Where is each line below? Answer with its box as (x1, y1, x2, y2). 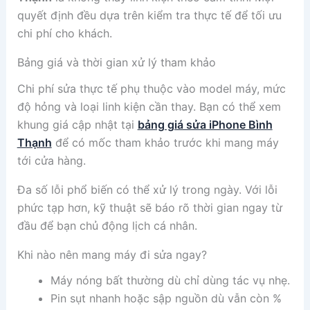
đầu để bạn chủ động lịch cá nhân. (17, 218, 197, 232)
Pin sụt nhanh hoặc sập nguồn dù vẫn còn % (50, 291, 282, 305)
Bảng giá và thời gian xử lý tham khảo (17, 55, 216, 70)
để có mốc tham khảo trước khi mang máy (51, 135, 279, 149)
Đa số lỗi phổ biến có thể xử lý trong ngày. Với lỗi (17, 182, 277, 197)
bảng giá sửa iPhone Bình (137, 117, 273, 131)
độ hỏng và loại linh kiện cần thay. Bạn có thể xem (17, 99, 281, 113)
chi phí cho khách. (17, 26, 112, 41)
